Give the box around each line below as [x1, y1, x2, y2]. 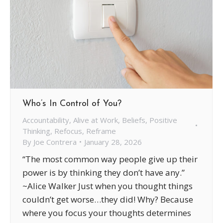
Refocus [54, 125, 82, 136]
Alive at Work [73, 114, 118, 125]
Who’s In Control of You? [22, 99, 121, 109]
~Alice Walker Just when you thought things [22, 180, 193, 192]
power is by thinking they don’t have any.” [22, 166, 187, 178]
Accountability [22, 114, 69, 125]
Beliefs [122, 114, 145, 125]
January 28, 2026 [84, 136, 142, 147]
